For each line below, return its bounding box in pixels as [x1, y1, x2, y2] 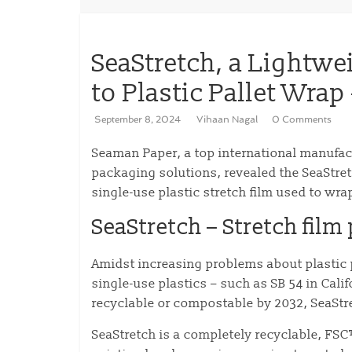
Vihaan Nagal [196, 114, 260, 125]
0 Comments [272, 114, 332, 125]
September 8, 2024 [94, 114, 181, 125]
